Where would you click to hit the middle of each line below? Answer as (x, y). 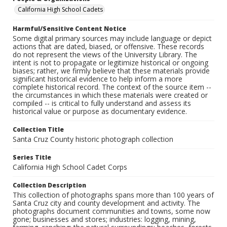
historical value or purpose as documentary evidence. (100, 111)
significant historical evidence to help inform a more (98, 79)
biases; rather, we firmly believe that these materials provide (111, 71)
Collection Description (49, 185)
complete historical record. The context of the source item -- (112, 87)
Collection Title (38, 130)
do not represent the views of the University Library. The (105, 55)
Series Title (32, 158)
